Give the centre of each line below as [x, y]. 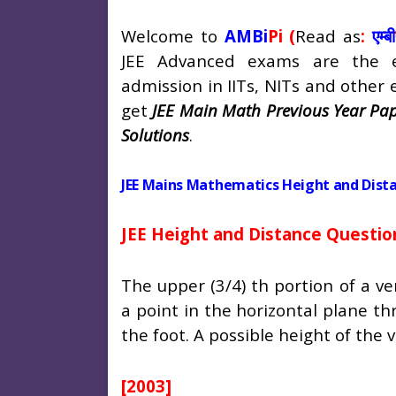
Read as [328, 36]
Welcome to [173, 36]
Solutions [155, 135]
